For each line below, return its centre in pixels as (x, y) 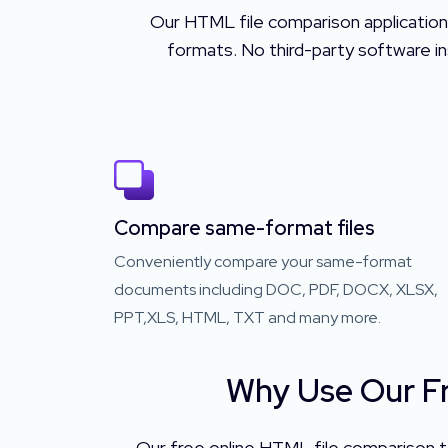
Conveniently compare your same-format (263, 261)
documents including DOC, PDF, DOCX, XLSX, (276, 289)
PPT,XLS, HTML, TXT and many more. (247, 317)
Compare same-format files (244, 227)
